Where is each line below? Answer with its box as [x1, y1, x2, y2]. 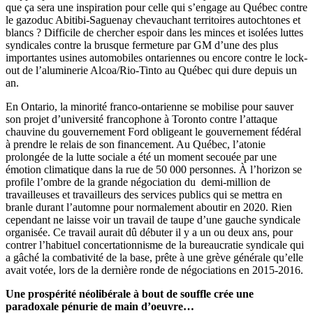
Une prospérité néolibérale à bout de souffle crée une [6, 287, 254, 300]
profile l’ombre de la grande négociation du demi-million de [6, 175, 270, 188]
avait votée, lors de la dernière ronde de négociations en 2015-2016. [6, 263, 303, 276]
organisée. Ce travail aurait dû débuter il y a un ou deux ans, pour [6, 226, 293, 238]
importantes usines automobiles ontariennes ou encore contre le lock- [6, 51, 307, 64]
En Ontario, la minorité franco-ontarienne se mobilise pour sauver [6, 100, 293, 112]
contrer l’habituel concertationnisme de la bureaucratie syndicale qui [6, 238, 304, 251]
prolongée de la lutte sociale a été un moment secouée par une [6, 150, 277, 163]
